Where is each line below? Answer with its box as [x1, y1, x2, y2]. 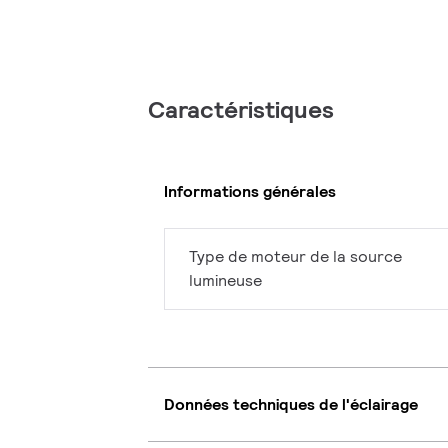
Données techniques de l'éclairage [164, 393, 418, 415]
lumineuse [189, 270, 262, 292]
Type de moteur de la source [189, 246, 402, 268]
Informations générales [164, 180, 336, 202]
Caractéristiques [148, 94, 334, 126]
